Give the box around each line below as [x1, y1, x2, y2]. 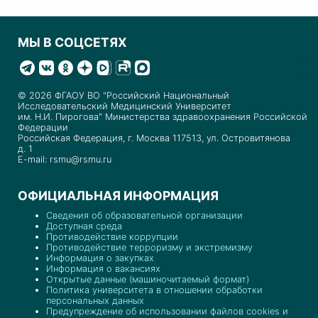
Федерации [18, 122, 68, 133]
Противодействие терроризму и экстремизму [46, 242, 253, 253]
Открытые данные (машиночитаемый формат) [46, 274, 249, 285]
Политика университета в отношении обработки [46, 285, 263, 295]
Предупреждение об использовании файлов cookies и [46, 306, 288, 317]
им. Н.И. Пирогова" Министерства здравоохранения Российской [18, 111, 307, 122]
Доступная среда [46, 221, 122, 231]
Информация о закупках [46, 253, 154, 263]
